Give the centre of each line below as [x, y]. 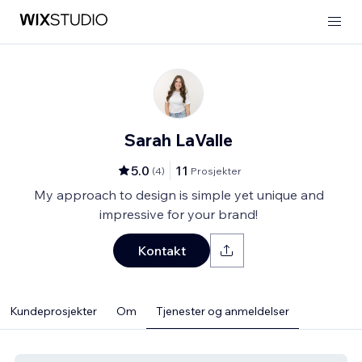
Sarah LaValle [179, 140]
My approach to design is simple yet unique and [179, 195]
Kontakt [162, 250]
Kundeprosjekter [53, 311]
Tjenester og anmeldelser [223, 311]
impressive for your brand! [179, 214]
